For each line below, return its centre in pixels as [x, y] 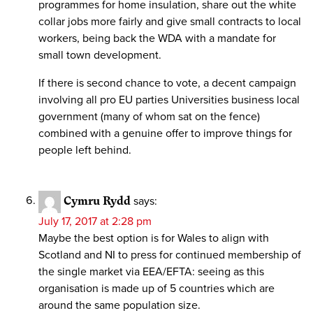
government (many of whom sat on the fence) [149, 116]
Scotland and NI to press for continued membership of [170, 255]
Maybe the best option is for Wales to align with [154, 238]
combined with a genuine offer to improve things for [165, 133]
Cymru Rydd [97, 201]
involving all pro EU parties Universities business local [169, 100]
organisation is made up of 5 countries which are [156, 288]
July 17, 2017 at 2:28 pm [95, 221]
